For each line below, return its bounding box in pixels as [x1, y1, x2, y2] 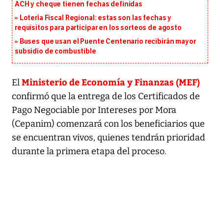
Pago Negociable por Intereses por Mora [12, 104, 176, 115]
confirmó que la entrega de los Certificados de [12, 90, 200, 102]
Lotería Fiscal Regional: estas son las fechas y [19, 13, 172, 22]
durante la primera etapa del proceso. [12, 145, 166, 157]
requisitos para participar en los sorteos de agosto [15, 23, 182, 32]
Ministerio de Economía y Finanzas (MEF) [22, 75, 200, 88]
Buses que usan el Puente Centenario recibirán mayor [19, 37, 196, 46]
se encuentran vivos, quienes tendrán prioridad [12, 132, 205, 143]
